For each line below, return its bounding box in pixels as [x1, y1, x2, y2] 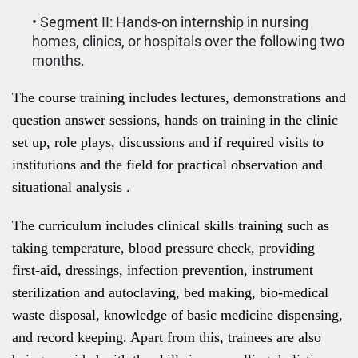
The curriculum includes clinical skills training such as [12, 217, 329, 233]
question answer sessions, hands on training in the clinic [12, 112, 338, 128]
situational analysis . [12, 179, 130, 195]
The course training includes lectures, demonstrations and [12, 89, 346, 105]
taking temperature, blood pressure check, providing [12, 240, 315, 256]
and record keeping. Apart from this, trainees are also [12, 329, 321, 345]
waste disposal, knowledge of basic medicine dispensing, [12, 307, 343, 323]
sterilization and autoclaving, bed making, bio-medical [12, 284, 328, 300]
